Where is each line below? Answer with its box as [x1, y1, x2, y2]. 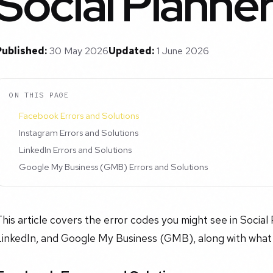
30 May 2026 [49, 44, 108, 58]
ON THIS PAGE [9, 90, 69, 100]
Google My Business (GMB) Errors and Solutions [19, 160, 208, 172]
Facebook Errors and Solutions [19, 110, 140, 122]
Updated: [108, 44, 154, 58]
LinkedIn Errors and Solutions [19, 143, 132, 155]
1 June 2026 [157, 44, 209, 58]
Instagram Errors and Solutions [19, 127, 139, 139]
